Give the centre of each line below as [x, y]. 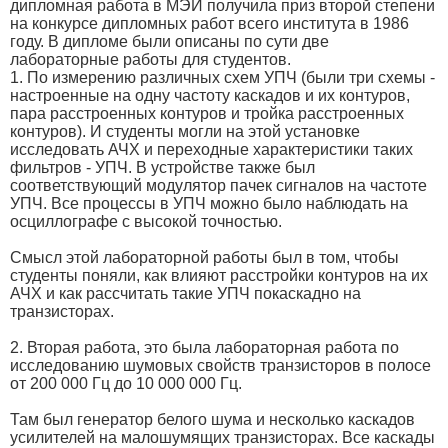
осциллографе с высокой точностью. [146, 221]
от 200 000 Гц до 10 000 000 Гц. [126, 383]
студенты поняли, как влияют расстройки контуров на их [219, 275]
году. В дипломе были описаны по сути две [169, 41]
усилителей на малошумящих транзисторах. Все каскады [222, 437]
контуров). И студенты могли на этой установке [185, 131]
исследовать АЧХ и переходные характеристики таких [211, 149]
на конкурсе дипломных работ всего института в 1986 [209, 23]
